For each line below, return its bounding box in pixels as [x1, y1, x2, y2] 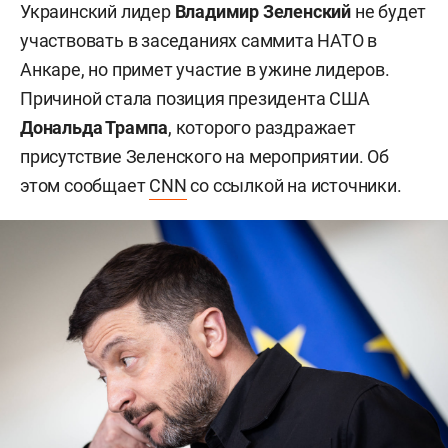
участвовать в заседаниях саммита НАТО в [20, 30, 378, 51]
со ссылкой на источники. [186, 175, 402, 196]
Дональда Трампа [20, 117, 168, 138]
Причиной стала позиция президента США [20, 88, 370, 109]
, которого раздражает [168, 117, 356, 138]
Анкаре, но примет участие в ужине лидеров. [20, 59, 390, 80]
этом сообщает [20, 175, 150, 196]
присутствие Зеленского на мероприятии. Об [20, 146, 389, 167]
